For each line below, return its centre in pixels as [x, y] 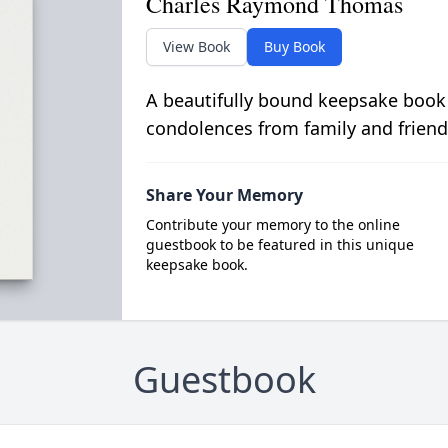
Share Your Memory [224, 195]
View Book [196, 46]
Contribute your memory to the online [272, 224]
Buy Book [294, 46]
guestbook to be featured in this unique [279, 244]
